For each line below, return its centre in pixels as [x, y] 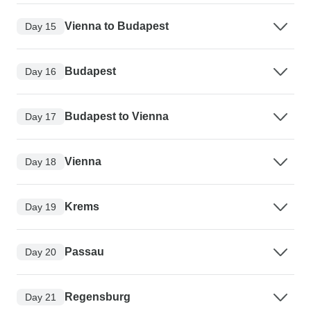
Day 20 [41, 252]
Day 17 [41, 116]
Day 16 [41, 71]
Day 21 [41, 297]
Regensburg [98, 297]
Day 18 [41, 161]
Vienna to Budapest [117, 26]
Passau [84, 252]
